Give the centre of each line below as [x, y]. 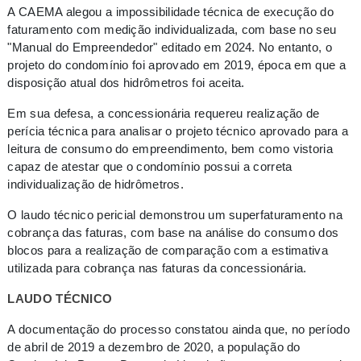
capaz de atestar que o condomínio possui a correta [150, 167]
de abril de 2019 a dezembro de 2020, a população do [154, 347]
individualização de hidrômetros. [96, 185]
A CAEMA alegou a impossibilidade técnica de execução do [170, 12]
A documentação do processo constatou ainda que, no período [178, 330]
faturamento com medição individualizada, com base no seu [172, 30]
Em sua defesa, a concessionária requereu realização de [164, 114]
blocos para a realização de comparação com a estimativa [168, 251]
